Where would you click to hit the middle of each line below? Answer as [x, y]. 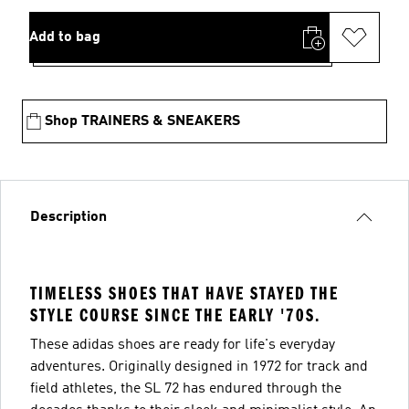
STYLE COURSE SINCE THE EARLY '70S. [175, 315]
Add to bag [65, 37]
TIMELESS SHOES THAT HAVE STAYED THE [184, 293]
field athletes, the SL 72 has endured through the [186, 388]
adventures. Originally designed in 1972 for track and [199, 367]
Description [68, 217]
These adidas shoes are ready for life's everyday [183, 345]
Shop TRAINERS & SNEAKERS [142, 121]
